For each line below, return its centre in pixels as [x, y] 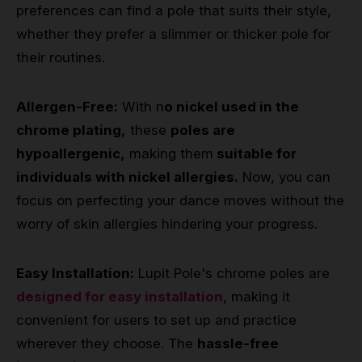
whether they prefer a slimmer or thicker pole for [173, 34]
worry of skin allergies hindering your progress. [167, 223]
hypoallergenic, [71, 153]
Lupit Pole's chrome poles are [232, 273]
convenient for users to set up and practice [156, 320]
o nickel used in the [232, 106]
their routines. [61, 57]
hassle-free [238, 343]
